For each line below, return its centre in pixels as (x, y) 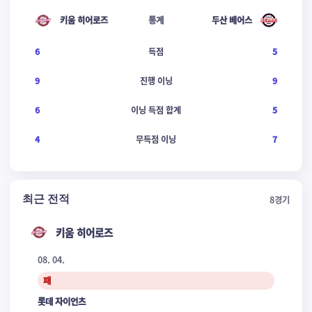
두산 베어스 (232, 20)
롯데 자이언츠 (62, 302)
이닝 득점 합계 (156, 110)
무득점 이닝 (156, 139)
